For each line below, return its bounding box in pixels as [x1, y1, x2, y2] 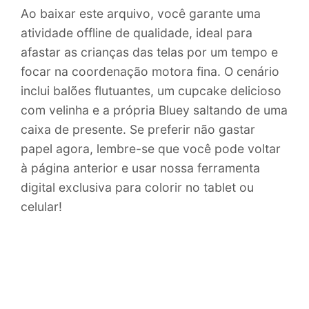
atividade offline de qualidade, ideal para [21, 25, 252, 40]
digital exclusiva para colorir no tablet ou [21, 179, 254, 195]
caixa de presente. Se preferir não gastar [21, 121, 255, 137]
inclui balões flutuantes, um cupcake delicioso [21, 83, 281, 98]
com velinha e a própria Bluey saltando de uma [21, 102, 288, 117]
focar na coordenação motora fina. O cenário [21, 63, 279, 79]
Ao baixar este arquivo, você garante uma [21, 6, 261, 21]
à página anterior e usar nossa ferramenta [21, 160, 260, 175]
